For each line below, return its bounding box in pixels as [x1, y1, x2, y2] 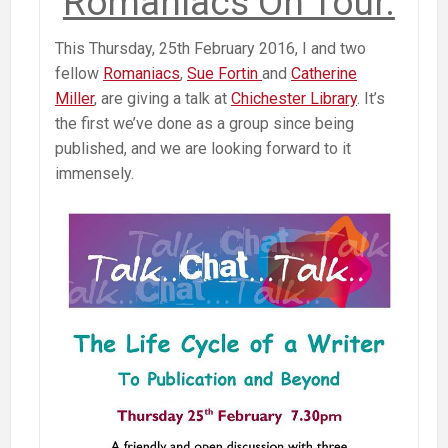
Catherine [291, 63, 357, 83]
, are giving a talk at [94, 88, 231, 108]
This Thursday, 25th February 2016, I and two [55, 38, 366, 58]
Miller [55, 88, 94, 108]
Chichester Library [231, 88, 357, 108]
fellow [55, 63, 103, 83]
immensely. [55, 163, 134, 183]
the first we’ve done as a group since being [55, 113, 354, 133]
